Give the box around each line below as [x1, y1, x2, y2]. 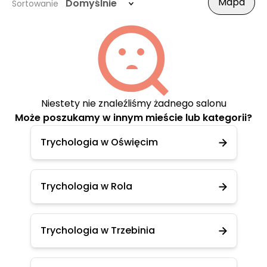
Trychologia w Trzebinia [40, 223, 155, 237]
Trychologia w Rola [40, 179, 132, 193]
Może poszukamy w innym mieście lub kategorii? [15, 111, 252, 125]
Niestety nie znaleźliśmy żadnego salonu [41, 97, 226, 110]
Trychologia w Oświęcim [40, 135, 158, 149]
